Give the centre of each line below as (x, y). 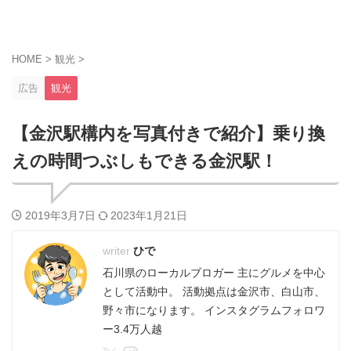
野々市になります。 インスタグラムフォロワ (214, 311)
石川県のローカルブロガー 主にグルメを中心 (214, 273)
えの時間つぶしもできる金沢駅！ (145, 161)
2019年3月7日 (62, 216)
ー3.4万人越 (132, 329)
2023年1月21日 (149, 216)
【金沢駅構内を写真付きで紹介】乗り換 (168, 134)
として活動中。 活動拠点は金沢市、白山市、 (214, 292)
